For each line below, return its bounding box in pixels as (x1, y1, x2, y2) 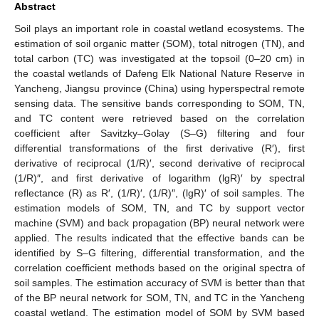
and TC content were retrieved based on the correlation (14, 112, 305, 124)
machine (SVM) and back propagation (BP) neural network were (14, 216, 305, 229)
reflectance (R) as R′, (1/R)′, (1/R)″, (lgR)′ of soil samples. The (14, 187, 305, 199)
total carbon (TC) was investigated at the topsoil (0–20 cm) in (14, 52, 305, 64)
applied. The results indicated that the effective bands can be (14, 231, 305, 244)
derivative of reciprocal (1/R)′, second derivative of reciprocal (14, 157, 305, 169)
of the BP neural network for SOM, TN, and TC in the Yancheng (14, 291, 305, 303)
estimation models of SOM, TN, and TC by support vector (14, 202, 305, 214)
